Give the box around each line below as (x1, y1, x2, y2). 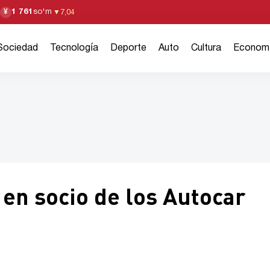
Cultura (190, 44, 221, 52)
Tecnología (49, 44, 98, 52)
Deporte (110, 44, 146, 52)
